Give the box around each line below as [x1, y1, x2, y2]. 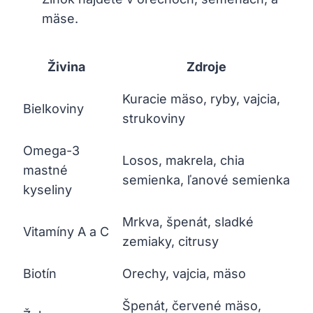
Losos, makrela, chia [122, 152, 245, 168]
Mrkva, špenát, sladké [122, 214, 254, 229]
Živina [48, 59, 85, 74]
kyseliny [23, 182, 72, 197]
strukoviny [122, 110, 185, 126]
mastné [23, 162, 68, 177]
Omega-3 [23, 143, 80, 158]
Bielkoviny [23, 101, 84, 116]
